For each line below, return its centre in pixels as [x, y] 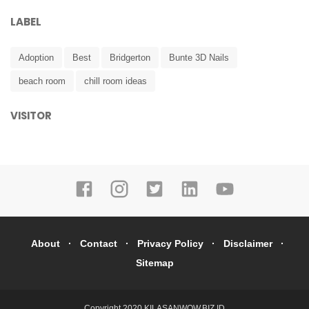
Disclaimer [248, 243]
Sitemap [154, 262]
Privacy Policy [170, 243]
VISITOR [31, 115]
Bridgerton [130, 57]
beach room [42, 81]
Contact [98, 243]
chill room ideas [116, 81]
